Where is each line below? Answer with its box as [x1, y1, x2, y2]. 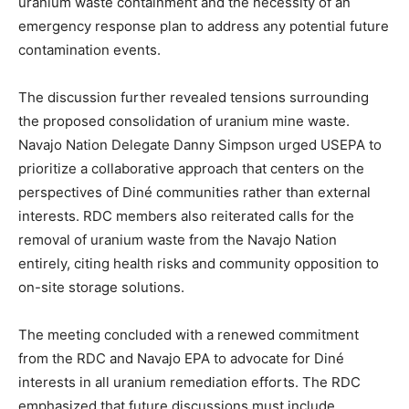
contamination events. [18, 40, 161, 58]
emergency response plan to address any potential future [18, 16, 389, 35]
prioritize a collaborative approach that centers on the [18, 159, 364, 177]
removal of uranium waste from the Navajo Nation [18, 230, 337, 248]
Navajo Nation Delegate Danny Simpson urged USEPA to [18, 135, 382, 153]
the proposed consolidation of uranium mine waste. [18, 111, 350, 130]
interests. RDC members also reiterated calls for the [18, 206, 354, 225]
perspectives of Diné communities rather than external [18, 183, 371, 201]
